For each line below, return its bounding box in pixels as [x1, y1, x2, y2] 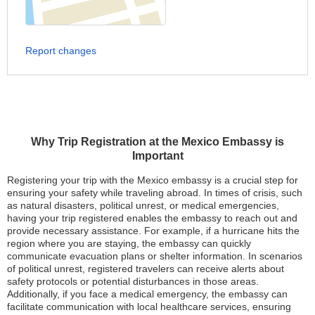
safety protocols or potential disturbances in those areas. [7, 275, 259, 287]
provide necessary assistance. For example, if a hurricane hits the [7, 224, 300, 236]
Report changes [25, 44, 96, 56]
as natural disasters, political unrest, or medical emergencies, [7, 199, 279, 211]
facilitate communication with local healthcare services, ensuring [7, 300, 291, 312]
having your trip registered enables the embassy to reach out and [7, 212, 297, 224]
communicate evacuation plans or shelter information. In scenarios [7, 250, 302, 262]
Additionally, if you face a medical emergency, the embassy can [7, 288, 288, 300]
